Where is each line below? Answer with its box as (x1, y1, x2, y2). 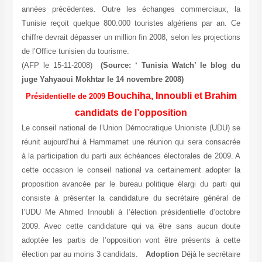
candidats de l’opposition (75, 108, 187, 118)
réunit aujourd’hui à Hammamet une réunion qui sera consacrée (21, 137, 241, 147)
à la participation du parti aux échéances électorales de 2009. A (21, 151, 241, 161)
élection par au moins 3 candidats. (21, 250, 146, 259)
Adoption (145, 250, 179, 259)
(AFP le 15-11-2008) (21, 61, 96, 70)
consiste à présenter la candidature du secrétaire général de (21, 194, 241, 203)
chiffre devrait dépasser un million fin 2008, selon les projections (21, 33, 241, 42)
